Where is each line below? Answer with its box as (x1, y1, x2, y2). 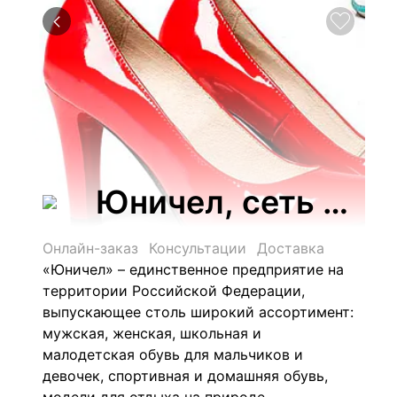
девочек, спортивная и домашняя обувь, (43, 367, 328, 385)
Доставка (257, 239, 324, 257)
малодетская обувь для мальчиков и (43, 346, 303, 363)
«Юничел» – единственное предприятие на (43, 261, 344, 278)
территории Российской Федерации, (43, 282, 305, 300)
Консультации (149, 239, 246, 257)
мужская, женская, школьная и (43, 324, 261, 342)
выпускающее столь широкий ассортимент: (43, 303, 354, 321)
